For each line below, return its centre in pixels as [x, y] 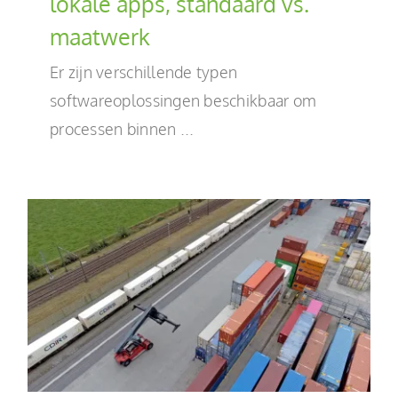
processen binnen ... [122, 128]
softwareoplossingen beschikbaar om [183, 100]
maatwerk [100, 36]
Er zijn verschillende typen [144, 72]
